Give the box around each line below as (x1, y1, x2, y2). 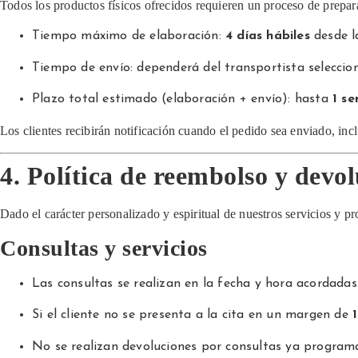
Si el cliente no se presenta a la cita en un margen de (32, 308, 352, 322)
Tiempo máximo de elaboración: (32, 30, 225, 43)
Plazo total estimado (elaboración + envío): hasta (32, 92, 332, 105)
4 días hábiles (225, 30, 310, 43)
